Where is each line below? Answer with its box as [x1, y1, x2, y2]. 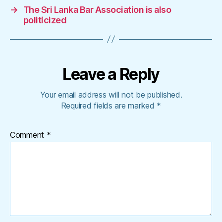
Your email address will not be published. [40, 89, 182, 100]
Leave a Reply [62, 64, 160, 84]
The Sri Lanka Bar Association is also [23, 4, 171, 15]
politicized [23, 14, 67, 25]
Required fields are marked [60, 100, 157, 111]
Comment [10, 129, 47, 140]
